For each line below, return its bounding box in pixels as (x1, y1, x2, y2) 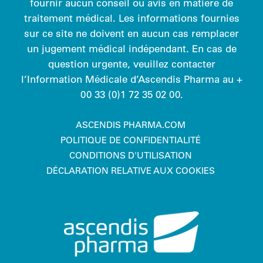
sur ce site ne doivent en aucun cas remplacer (24, 26, 239, 39)
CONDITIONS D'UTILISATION (69, 149, 192, 161)
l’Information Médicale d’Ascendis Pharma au (21, 72, 237, 85)
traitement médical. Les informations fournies (23, 11, 240, 24)
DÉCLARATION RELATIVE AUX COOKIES (46, 164, 215, 177)
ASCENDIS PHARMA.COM (75, 119, 186, 131)
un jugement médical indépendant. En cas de (26, 42, 237, 55)
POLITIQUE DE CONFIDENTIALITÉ (60, 134, 201, 146)
